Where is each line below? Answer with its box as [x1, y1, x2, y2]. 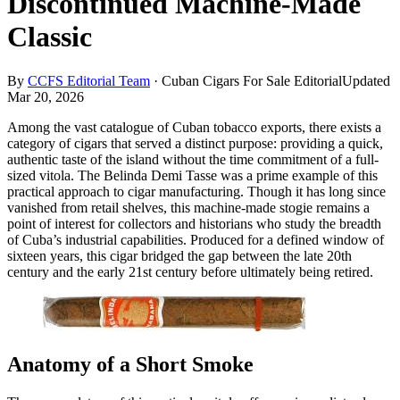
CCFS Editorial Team [28, 72, 150, 88]
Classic [7, 21, 92, 54]
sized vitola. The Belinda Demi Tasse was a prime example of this [7, 167, 378, 183]
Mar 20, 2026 [7, 88, 84, 104]
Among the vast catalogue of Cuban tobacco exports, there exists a [7, 119, 381, 135]
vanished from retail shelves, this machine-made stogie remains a [7, 199, 370, 215]
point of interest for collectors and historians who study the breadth [7, 215, 381, 231]
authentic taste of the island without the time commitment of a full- [7, 151, 379, 167]
